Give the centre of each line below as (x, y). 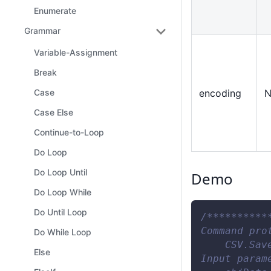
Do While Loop (63, 232)
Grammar (42, 31)
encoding (220, 93)
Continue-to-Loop (69, 132)
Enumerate (55, 11)
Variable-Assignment (76, 52)
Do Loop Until (60, 172)
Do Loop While (63, 192)
